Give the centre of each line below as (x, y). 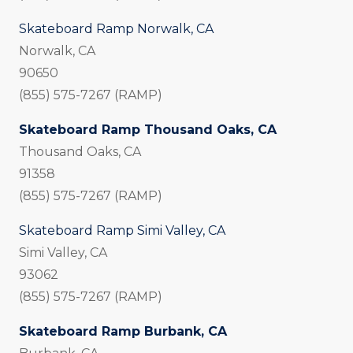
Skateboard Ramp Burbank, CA (123, 332)
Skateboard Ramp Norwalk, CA (116, 29)
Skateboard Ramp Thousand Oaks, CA (148, 130)
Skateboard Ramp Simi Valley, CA (122, 231)
